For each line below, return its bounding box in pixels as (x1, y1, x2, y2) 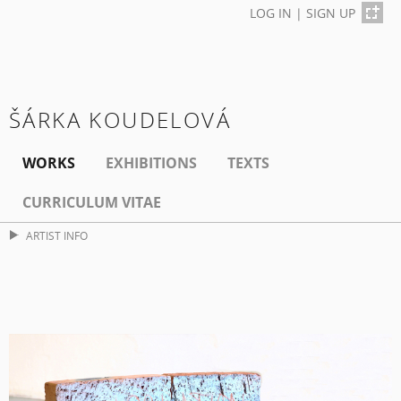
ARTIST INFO (25, 228, 88, 244)
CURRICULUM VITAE (22, 192, 161, 213)
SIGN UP (306, 4, 355, 21)
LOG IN (250, 4, 292, 21)
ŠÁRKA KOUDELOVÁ (9, 105, 231, 135)
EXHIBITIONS (106, 153, 197, 174)
